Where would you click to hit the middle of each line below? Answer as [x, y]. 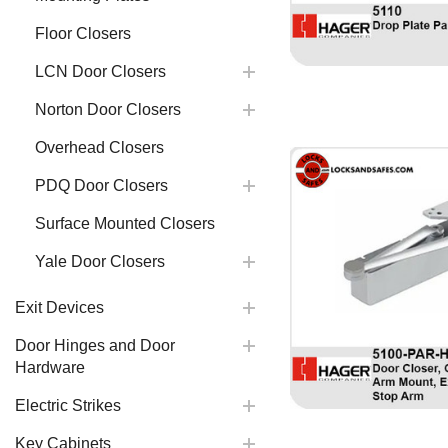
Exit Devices [59, 307]
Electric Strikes [68, 405]
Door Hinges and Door [95, 345]
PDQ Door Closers [101, 185]
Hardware [50, 367]
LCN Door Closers [100, 71]
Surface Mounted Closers [125, 223]
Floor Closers [83, 33]
